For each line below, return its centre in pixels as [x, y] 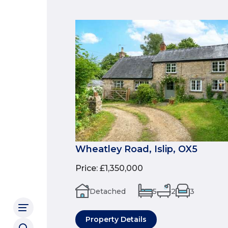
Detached [108, 191]
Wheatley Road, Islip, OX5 [136, 149]
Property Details [116, 219]
